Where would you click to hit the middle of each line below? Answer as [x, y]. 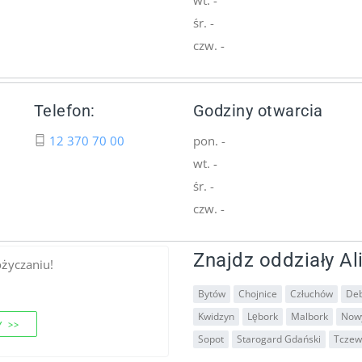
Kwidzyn [216, 316]
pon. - [209, 140]
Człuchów [311, 293]
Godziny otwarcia [258, 111]
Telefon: [64, 111]
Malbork [309, 316]
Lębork [263, 316]
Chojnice [258, 293]
